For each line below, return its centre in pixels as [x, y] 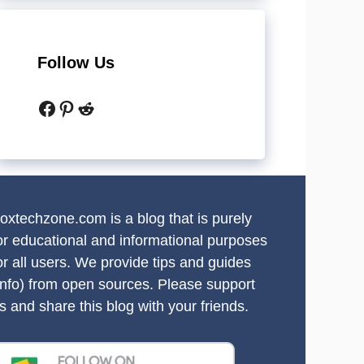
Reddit [103, 107]
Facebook [79, 107]
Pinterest [94, 107]
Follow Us [76, 63]
